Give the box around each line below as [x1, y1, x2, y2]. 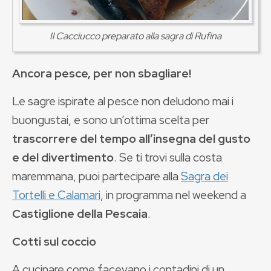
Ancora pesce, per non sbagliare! [12, 65, 191, 81]
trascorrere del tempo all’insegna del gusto [12, 131, 250, 146]
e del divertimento [12, 149, 114, 165]
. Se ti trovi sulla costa [114, 149, 222, 165]
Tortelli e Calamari [12, 187, 100, 203]
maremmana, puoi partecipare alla [12, 168, 181, 184]
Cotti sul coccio [12, 233, 96, 249]
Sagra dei [181, 168, 228, 184]
